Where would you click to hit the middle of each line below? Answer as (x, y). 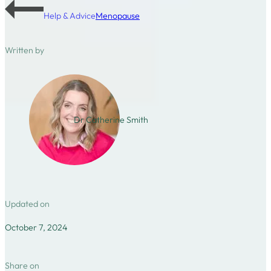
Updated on (27, 204)
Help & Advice (70, 16)
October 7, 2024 (36, 227)
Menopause (118, 16)
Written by (24, 50)
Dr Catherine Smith (111, 119)
